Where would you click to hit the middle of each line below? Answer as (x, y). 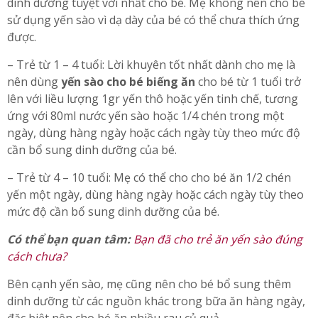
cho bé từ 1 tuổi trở (248, 82)
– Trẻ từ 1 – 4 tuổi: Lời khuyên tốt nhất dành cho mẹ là (151, 65)
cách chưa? (37, 257)
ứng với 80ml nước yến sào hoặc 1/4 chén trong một (146, 116)
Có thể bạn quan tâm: (70, 240)
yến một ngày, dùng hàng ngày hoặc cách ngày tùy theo (155, 195)
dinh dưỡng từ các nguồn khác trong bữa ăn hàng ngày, (156, 301)
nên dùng (34, 82)
